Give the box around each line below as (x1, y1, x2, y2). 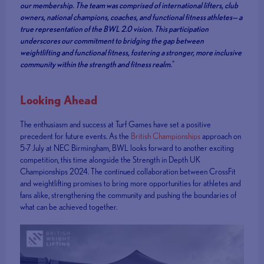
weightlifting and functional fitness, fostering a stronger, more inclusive (20, 48, 242, 58)
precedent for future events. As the (20, 131, 131, 141)
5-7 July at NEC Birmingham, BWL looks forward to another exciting (20, 143, 235, 153)
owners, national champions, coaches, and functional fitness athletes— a (20, 12, 243, 22)
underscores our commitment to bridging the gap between (20, 36, 204, 46)
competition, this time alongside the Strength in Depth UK (20, 155, 201, 165)
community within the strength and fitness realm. (20, 60, 173, 70)
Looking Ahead (20, 93, 98, 107)
